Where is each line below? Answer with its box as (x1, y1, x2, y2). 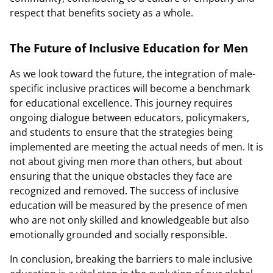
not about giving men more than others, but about (10, 155, 243, 168)
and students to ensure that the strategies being (10, 126, 233, 139)
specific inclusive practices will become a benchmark (10, 82, 250, 95)
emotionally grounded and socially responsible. (10, 228, 227, 241)
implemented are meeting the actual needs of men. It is (10, 140, 263, 154)
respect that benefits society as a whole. (10, 6, 193, 19)
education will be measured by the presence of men (10, 199, 247, 212)
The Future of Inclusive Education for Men (10, 40, 248, 55)
